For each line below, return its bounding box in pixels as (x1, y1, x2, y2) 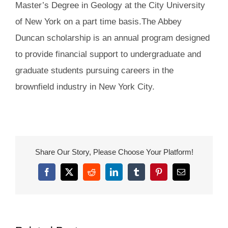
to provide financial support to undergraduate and (15, 49, 201, 59)
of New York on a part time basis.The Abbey (15, 16, 182, 26)
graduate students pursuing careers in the (15, 65, 174, 75)
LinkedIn (113, 171, 143, 180)
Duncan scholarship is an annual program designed (15, 33, 210, 43)
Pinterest (158, 171, 186, 180)
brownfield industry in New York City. (15, 81, 155, 92)
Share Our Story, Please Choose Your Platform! (35, 148, 193, 157)
